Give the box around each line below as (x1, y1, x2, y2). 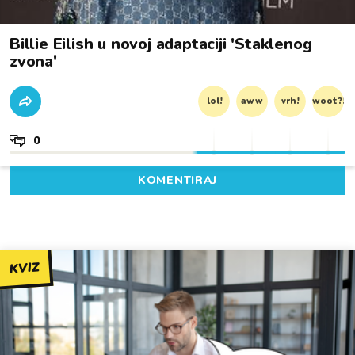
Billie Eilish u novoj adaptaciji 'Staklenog (10, 32, 312, 55)
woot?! (312, 94, 345, 107)
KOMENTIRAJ (138, 172, 217, 188)
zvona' (10, 50, 57, 72)
